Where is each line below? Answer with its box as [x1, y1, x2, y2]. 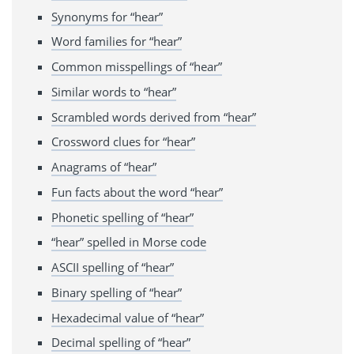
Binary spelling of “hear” [51, 284, 182, 300]
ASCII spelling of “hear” [51, 259, 174, 276]
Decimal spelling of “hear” [51, 334, 190, 351]
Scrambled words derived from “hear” [51, 108, 256, 125]
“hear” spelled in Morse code [51, 234, 206, 250]
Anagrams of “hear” [51, 159, 156, 175]
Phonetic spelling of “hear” [51, 209, 194, 225]
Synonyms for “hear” [51, 8, 163, 24]
